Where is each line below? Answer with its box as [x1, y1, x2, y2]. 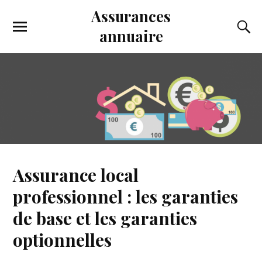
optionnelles [13, 227, 112, 251]
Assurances [91, 6, 171, 26]
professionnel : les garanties [13, 184, 239, 208]
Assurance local [13, 163, 139, 186]
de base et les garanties [13, 206, 198, 229]
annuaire [99, 26, 163, 46]
